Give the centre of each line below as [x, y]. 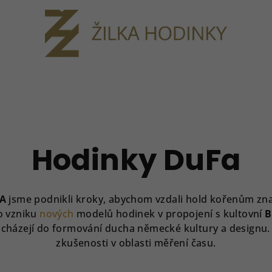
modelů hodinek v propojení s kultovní [169, 214]
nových [57, 214]
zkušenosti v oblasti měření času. [136, 243]
